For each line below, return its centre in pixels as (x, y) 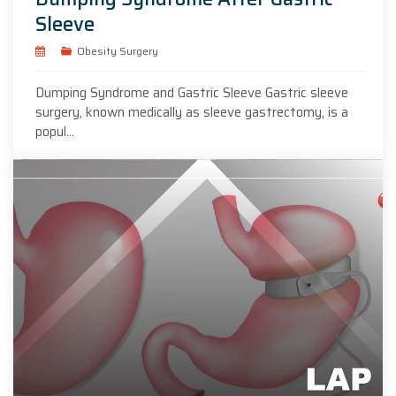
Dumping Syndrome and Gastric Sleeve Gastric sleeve (192, 93)
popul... (55, 132)
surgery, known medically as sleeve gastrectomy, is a (192, 113)
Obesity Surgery (117, 51)
